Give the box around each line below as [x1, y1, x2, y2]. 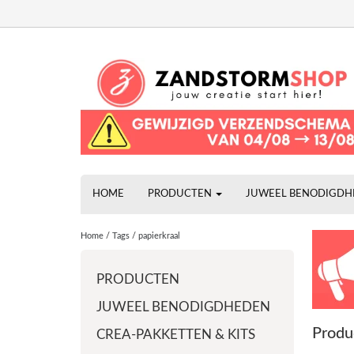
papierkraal [138, 232, 180, 240]
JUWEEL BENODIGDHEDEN [96, 300, 270, 314]
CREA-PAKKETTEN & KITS [96, 328, 255, 341]
